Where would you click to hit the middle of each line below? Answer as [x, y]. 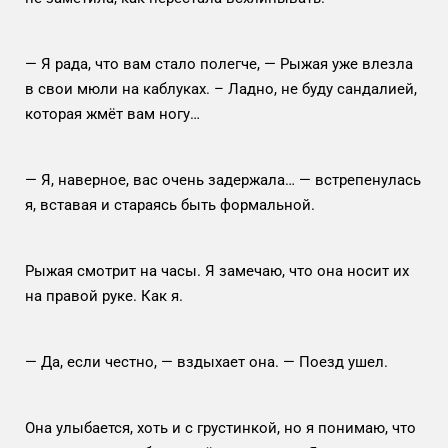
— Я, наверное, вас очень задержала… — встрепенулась [223, 179]
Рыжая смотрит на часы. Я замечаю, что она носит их [217, 270]
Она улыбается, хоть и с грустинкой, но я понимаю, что [220, 427]
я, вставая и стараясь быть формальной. [170, 204]
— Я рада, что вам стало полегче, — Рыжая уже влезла [219, 63]
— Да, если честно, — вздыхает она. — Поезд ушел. [208, 361]
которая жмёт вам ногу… [120, 113]
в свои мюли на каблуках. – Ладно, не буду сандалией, [221, 88]
